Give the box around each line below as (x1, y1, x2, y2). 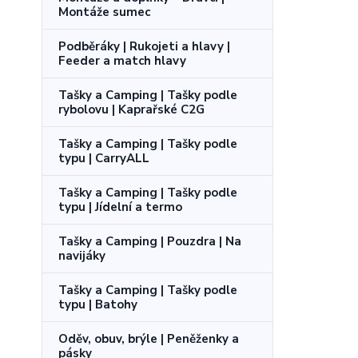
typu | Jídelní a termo (58, 198, 182, 215)
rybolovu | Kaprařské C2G (58, 101, 205, 117)
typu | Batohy (58, 296, 137, 312)
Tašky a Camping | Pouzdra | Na (58, 233, 241, 249)
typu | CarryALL (58, 149, 149, 166)
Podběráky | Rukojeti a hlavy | (58, 38, 230, 54)
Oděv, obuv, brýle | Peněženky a (58, 330, 239, 347)
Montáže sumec (58, 3, 150, 20)
